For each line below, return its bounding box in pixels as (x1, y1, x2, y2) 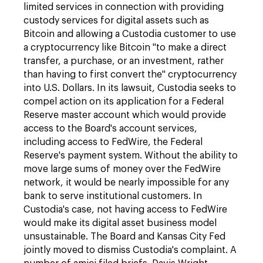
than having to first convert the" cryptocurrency (23, 70, 237, 79)
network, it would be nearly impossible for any (23, 178, 229, 187)
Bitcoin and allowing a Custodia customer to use (23, 29, 236, 39)
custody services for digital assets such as (23, 16, 209, 25)
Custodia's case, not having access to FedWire (23, 205, 227, 214)
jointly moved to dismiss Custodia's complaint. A (23, 245, 237, 255)
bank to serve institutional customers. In (23, 191, 202, 201)
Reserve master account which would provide (23, 110, 226, 120)
